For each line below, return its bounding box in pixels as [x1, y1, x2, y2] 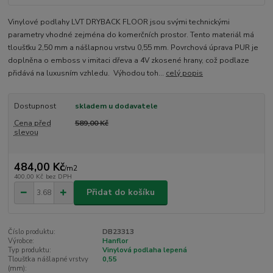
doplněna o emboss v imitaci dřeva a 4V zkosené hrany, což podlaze [8, 55, 250, 66]
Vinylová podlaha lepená [102, 245, 187, 255]
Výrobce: [8, 236, 35, 246]
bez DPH [45, 171, 72, 181]
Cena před [13, 118, 51, 129]
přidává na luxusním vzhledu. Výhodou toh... [8, 68, 166, 79]
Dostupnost [13, 101, 56, 112]
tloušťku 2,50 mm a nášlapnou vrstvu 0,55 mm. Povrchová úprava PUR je [8, 43, 259, 53]
